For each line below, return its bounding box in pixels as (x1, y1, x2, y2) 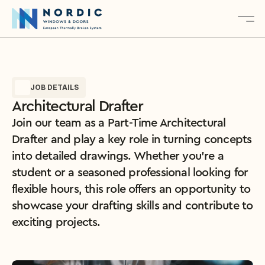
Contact (115, 128, 150, 138)
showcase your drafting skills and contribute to (12, 200, 253, 212)
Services (115, 88, 150, 97)
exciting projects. (12, 216, 101, 228)
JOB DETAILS (30, 83, 79, 92)
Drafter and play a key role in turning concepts (12, 134, 252, 146)
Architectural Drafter (12, 99, 143, 114)
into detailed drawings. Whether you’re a (12, 150, 224, 162)
